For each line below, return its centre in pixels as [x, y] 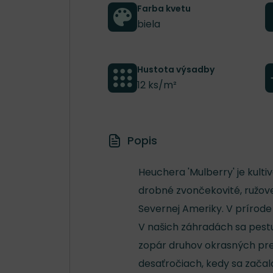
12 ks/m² [157, 85]
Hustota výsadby [176, 69]
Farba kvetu [164, 8]
